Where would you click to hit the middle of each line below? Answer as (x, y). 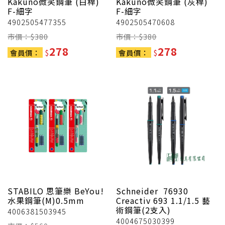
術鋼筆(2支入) (143, 210)
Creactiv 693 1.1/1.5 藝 (163, 201)
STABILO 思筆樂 (40, 191)
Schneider (138, 191)
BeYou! (89, 191)
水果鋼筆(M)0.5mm (46, 201)
